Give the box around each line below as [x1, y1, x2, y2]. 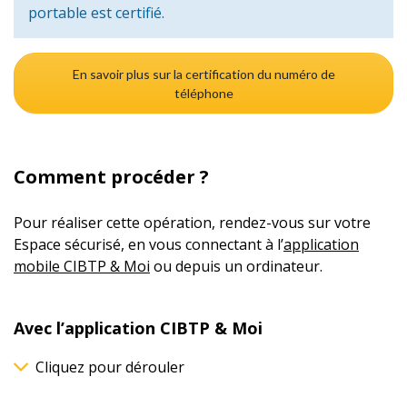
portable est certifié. [28, 3, 164, 23]
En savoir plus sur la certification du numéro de [72, 65, 335, 82]
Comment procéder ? [14, 164, 209, 190]
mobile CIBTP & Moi [14, 256, 150, 277]
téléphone [174, 84, 233, 101]
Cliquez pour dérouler [35, 357, 184, 378]
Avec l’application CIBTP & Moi [14, 317, 263, 340]
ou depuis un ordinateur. [150, 256, 323, 277]
